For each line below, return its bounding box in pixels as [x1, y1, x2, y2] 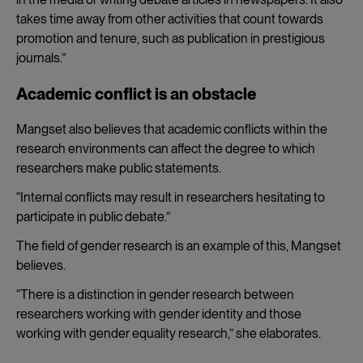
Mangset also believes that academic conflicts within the [16, 121, 327, 137]
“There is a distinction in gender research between [16, 286, 294, 302]
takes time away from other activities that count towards [16, 11, 323, 27]
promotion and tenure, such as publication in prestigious [16, 30, 325, 46]
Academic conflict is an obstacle [16, 83, 256, 104]
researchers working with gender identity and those [16, 305, 301, 322]
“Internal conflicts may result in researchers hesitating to [16, 189, 325, 205]
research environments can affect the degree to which [16, 140, 315, 156]
